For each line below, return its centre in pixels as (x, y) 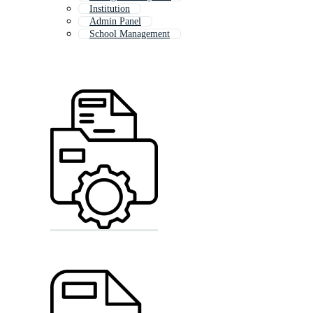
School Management (130, 34)
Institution (110, 9)
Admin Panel (115, 22)
